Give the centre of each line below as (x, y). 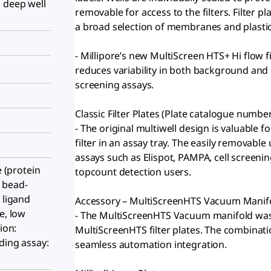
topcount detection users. (133, 172)
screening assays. (115, 85)
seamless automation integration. (151, 244)
